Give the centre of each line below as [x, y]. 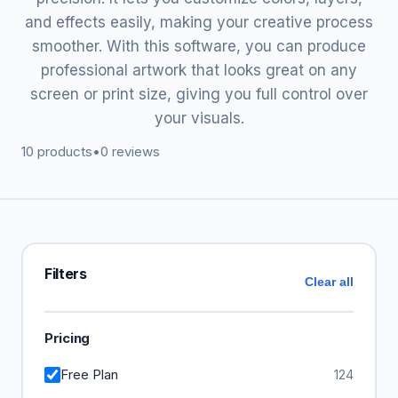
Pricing [67, 338]
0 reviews [130, 151]
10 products [57, 151]
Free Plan [89, 374]
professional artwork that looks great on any [199, 70]
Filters [66, 274]
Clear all [329, 281]
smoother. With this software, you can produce [199, 46]
